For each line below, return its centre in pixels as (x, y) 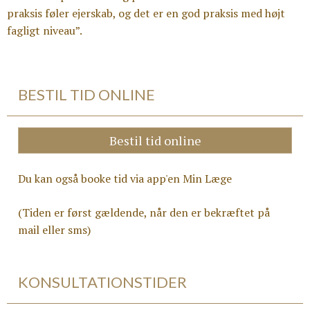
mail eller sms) (54, 230)
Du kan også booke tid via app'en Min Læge (125, 179)
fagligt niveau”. (45, 30)
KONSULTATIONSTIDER (102, 282)
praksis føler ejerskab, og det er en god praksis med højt (146, 13)
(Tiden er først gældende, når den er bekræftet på (144, 212)
